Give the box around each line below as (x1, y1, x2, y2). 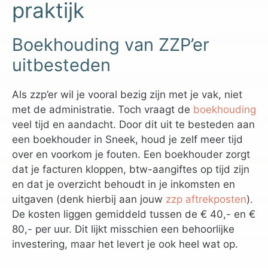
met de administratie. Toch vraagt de (12, 103, 193, 115)
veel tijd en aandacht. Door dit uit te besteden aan (12, 118, 255, 130)
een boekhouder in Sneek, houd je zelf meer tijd (12, 133, 243, 145)
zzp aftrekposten (166, 193, 246, 205)
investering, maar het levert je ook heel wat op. (12, 237, 238, 250)
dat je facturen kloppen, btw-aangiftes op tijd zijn (12, 163, 249, 175)
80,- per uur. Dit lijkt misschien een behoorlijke (12, 223, 234, 235)
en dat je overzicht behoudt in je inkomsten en (12, 178, 235, 190)
